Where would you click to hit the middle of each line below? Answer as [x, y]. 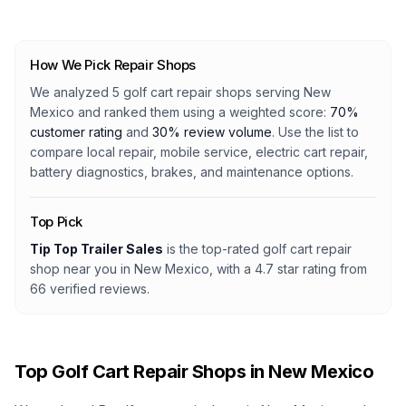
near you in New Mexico [136, 269]
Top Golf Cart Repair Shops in [141, 372]
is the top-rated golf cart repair [257, 249]
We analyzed [71, 92]
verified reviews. [98, 289]
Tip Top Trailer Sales [97, 249]
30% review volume [212, 132]
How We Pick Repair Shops [113, 65]
